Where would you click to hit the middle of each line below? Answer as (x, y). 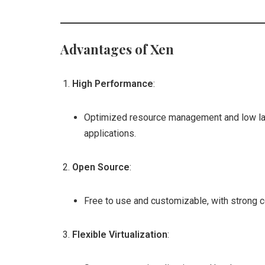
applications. (110, 133)
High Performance (113, 84)
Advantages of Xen (117, 49)
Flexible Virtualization (120, 235)
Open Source (101, 167)
